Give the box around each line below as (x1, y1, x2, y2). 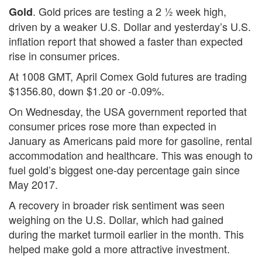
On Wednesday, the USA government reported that (9, 103, 247, 119)
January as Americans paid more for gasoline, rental (9, 132, 252, 148)
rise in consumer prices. (9, 47, 120, 63)
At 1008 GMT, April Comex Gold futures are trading (9, 68, 247, 84)
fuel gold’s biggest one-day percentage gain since (9, 161, 240, 177)
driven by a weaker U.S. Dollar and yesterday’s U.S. (9, 18, 251, 34)
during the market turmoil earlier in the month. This (9, 226, 244, 242)
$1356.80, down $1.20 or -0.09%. (9, 82, 164, 98)
